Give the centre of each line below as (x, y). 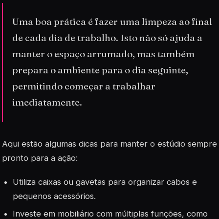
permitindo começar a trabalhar (84, 86)
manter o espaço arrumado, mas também (104, 54)
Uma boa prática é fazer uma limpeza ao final (112, 22)
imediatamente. (47, 102)
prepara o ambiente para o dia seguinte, (100, 70)
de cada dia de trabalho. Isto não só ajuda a (108, 38)
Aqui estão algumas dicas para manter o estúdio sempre (109, 143)
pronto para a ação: (40, 158)
